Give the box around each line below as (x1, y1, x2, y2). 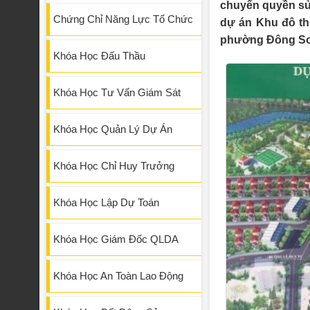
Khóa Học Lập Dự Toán (53, 197, 159, 209)
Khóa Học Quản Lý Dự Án (53, 123, 172, 136)
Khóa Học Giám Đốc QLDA (53, 233, 179, 246)
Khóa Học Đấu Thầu (53, 50, 145, 62)
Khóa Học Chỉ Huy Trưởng (53, 160, 174, 172)
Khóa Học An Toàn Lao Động (53, 270, 183, 282)
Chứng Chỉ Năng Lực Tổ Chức (53, 13, 193, 26)
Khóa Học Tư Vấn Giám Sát (53, 86, 181, 99)
